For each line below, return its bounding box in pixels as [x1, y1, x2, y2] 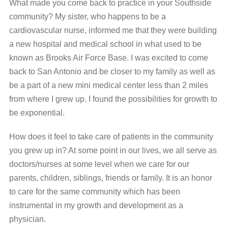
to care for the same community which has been [9, 187, 180, 196]
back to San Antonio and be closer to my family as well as [9, 67, 215, 76]
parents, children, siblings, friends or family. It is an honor [9, 173, 212, 182]
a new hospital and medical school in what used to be [9, 39, 202, 48]
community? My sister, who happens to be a [9, 12, 166, 21]
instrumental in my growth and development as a [9, 201, 183, 210]
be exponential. [9, 108, 65, 117]
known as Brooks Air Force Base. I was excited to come [9, 53, 208, 62]
